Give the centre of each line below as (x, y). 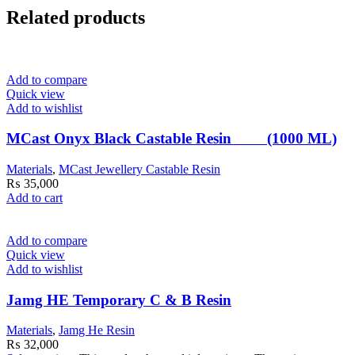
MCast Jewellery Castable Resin (139, 169)
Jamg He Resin (97, 330)
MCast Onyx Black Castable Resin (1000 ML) (172, 139)
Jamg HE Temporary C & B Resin (119, 300)
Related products (76, 17)
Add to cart (34, 198)
